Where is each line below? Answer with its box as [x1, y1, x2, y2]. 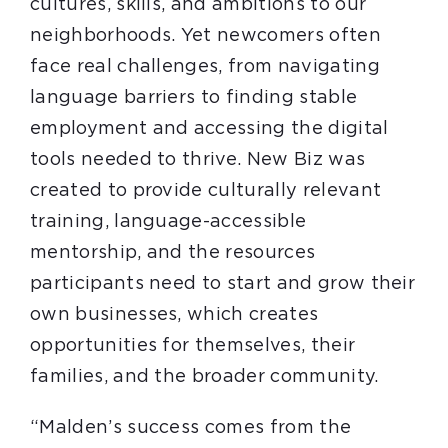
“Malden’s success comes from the [29, 419, 352, 437]
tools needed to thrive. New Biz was [29, 151, 366, 169]
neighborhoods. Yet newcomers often [29, 27, 381, 45]
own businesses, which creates [29, 306, 319, 324]
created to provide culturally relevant [29, 182, 382, 200]
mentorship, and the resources [29, 244, 316, 262]
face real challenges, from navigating [29, 58, 380, 76]
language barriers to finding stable [29, 89, 358, 107]
